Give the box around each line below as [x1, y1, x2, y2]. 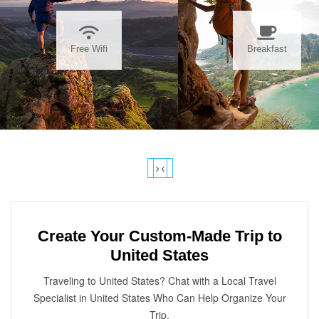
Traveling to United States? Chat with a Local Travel [43, 273, 276, 288]
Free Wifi [70, 43, 108, 55]
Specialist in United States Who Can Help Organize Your [33, 290, 286, 305]
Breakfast [247, 43, 287, 55]
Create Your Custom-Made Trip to [37, 226, 282, 245]
